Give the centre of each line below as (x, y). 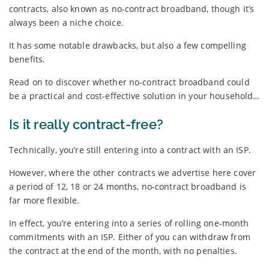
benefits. (27, 59)
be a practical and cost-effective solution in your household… (134, 95)
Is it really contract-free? (86, 124)
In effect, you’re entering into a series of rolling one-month (129, 223)
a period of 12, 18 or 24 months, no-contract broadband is (128, 186)
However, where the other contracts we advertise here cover (133, 172)
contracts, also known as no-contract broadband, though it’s (132, 8)
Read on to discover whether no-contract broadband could (129, 82)
